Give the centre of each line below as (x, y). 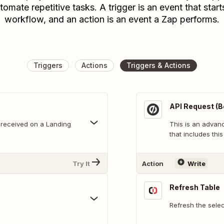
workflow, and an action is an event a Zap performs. (112, 19)
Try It (81, 163)
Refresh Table (195, 187)
